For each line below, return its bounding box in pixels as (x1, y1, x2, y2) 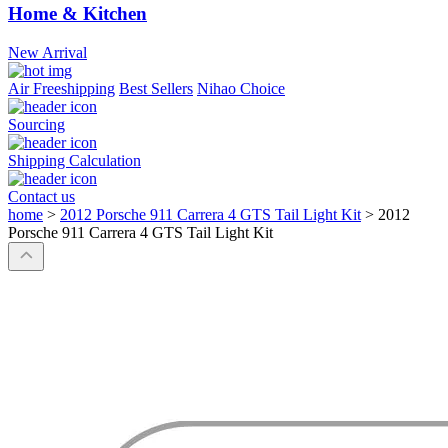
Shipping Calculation (8, 152, 141, 170)
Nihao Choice (197, 80, 285, 98)
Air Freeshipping (8, 80, 115, 98)
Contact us (8, 188, 75, 206)
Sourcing (8, 116, 65, 134)
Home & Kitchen (8, 3, 147, 25)
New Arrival (8, 44, 87, 62)
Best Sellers (119, 80, 193, 98)
